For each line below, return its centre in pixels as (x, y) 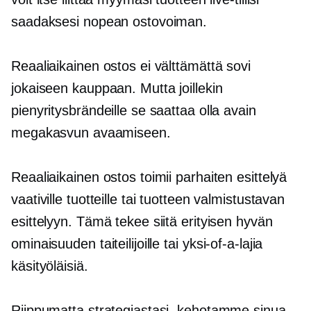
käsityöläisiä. (50, 266)
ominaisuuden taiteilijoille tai (97, 244)
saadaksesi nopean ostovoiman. (109, 22)
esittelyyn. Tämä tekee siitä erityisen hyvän (142, 222)
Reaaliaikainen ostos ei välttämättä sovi (131, 66)
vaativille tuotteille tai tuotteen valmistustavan (148, 200)
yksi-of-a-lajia (222, 244)
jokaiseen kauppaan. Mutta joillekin (117, 89)
